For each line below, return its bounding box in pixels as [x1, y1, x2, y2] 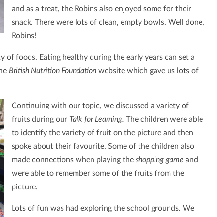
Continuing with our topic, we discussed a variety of [11, 102, 189, 110]
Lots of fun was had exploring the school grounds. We [11, 204, 194, 213]
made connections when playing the [11, 156, 136, 164]
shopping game [135, 156, 186, 164]
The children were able [125, 115, 203, 124]
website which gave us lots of [98, 67, 199, 75]
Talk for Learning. [69, 115, 126, 124]
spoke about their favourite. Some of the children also [11, 142, 194, 151]
